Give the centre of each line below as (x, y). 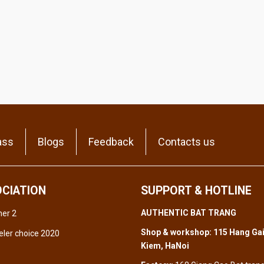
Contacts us (187, 142)
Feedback (111, 142)
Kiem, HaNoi (165, 246)
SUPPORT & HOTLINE (196, 191)
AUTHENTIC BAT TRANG (189, 213)
